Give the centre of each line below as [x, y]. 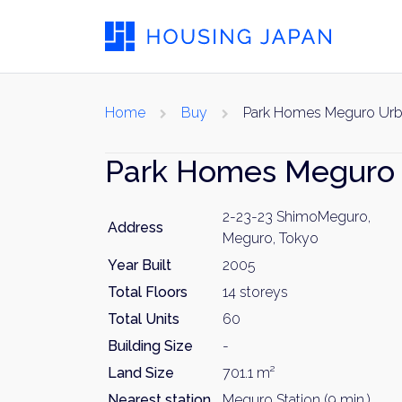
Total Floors [148, 292]
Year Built [140, 265]
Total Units [144, 319]
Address [135, 227]
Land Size [141, 373]
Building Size [150, 346]
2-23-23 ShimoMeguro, [297, 217]
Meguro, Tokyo [271, 238]
